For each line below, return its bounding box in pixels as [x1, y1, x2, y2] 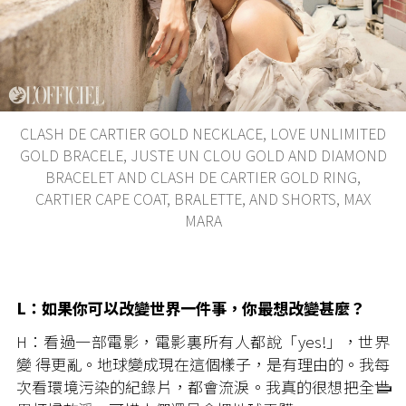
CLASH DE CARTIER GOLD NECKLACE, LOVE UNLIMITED [20, 121, 386, 144]
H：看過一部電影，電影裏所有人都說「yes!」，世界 [16, 329, 390, 353]
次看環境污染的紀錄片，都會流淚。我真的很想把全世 [16, 374, 390, 398]
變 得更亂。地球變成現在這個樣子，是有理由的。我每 [16, 352, 390, 375]
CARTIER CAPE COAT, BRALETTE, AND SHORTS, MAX [35, 187, 371, 209]
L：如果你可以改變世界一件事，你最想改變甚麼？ [16, 295, 365, 319]
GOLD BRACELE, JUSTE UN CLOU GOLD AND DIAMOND [19, 143, 387, 166]
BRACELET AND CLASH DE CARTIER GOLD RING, [45, 165, 361, 188]
